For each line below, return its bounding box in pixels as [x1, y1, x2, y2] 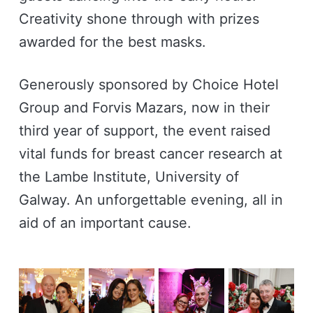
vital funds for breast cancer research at [18, 145, 282, 162]
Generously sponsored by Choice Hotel [18, 75, 279, 93]
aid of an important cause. [18, 214, 191, 231]
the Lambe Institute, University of [18, 168, 239, 185]
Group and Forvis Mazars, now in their [18, 99, 270, 116]
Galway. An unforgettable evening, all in [18, 191, 283, 208]
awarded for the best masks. [18, 33, 206, 50]
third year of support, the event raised [18, 122, 270, 139]
